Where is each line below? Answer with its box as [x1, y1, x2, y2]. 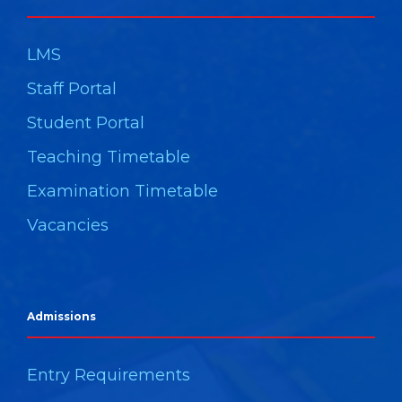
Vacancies [27, 215, 109, 236]
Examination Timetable [27, 181, 218, 202]
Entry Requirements [27, 365, 190, 386]
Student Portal [27, 113, 144, 134]
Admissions [27, 310, 96, 324]
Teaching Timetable [27, 147, 190, 168]
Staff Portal [27, 79, 117, 100]
